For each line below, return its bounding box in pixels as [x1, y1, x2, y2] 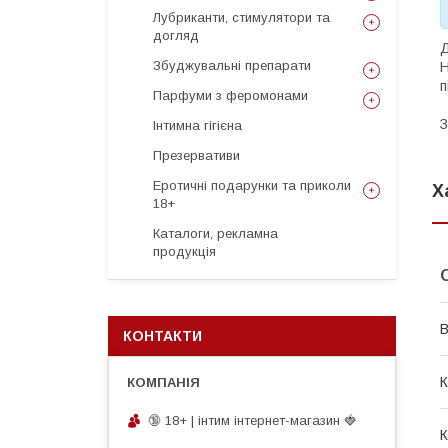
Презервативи [153, 148, 240, 163]
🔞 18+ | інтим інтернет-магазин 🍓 [148, 412, 357, 428]
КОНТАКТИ [123, 328, 202, 344]
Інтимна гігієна [153, 118, 242, 133]
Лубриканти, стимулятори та [153, 10, 330, 25]
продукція [153, 244, 216, 259]
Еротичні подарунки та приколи [153, 178, 351, 193]
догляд [153, 28, 199, 43]
